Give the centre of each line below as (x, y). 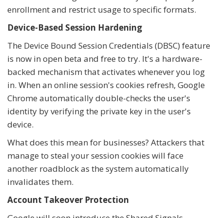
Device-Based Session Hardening (75, 27)
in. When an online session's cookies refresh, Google (106, 85)
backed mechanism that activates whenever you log (106, 72)
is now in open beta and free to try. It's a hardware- (105, 58)
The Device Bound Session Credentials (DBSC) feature (109, 45)
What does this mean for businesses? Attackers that (106, 142)
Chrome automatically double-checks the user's (99, 98)
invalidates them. (40, 182)
